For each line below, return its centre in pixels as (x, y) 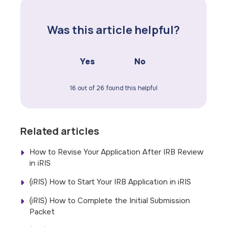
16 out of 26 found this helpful (113, 88)
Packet (42, 212)
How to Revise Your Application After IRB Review (117, 152)
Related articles (60, 131)
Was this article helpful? (113, 30)
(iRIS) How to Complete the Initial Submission (110, 201)
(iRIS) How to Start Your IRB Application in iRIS (110, 182)
